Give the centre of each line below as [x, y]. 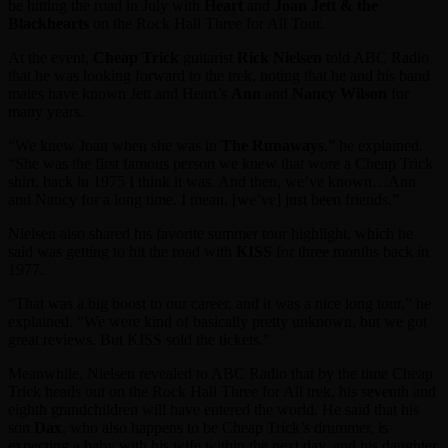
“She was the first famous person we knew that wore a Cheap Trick [220, 164]
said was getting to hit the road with [122, 252]
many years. [46, 112]
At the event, [50, 58]
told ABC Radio [375, 58]
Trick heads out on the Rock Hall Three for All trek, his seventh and [222, 392]
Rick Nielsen [279, 58]
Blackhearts [48, 24]
